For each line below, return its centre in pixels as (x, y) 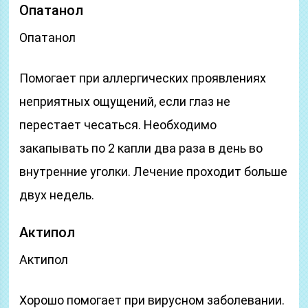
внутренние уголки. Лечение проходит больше (154, 172)
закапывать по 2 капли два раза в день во (141, 148)
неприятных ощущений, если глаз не (125, 101)
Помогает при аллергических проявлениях (143, 78)
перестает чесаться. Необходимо (118, 125)
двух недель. (57, 195)
